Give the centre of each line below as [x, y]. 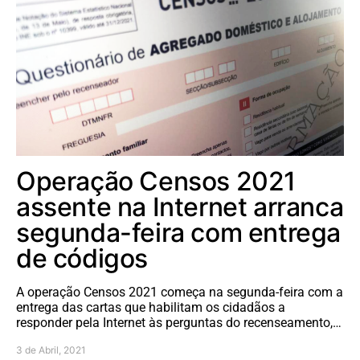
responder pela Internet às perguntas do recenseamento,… [179, 323]
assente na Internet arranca [180, 207]
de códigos [82, 259]
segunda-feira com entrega [179, 233]
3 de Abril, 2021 [51, 350]
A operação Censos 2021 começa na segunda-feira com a [180, 292]
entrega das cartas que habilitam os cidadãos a [151, 308]
